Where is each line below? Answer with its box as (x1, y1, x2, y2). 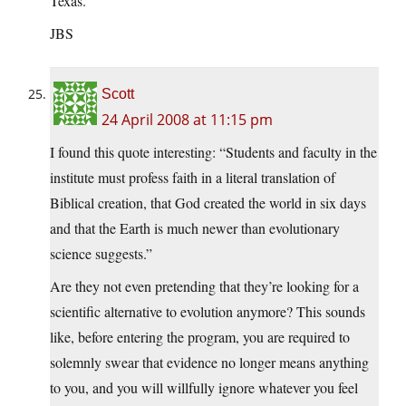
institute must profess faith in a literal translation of (50, 168, 335, 188)
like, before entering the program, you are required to (50, 327, 350, 347)
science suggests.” (50, 244, 152, 264)
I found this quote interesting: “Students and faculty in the (50, 142, 377, 162)
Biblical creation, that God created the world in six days (50, 193, 366, 213)
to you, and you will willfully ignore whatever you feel (50, 378, 358, 398)
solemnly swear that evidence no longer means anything (50, 353, 369, 372)
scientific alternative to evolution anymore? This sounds (50, 302, 365, 322)
